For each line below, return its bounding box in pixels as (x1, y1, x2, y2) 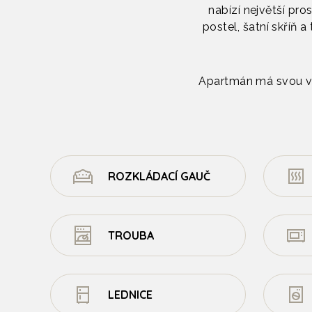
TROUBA (108, 228, 154, 242)
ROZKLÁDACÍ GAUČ (108, 169, 210, 183)
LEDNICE (108, 288, 153, 302)
